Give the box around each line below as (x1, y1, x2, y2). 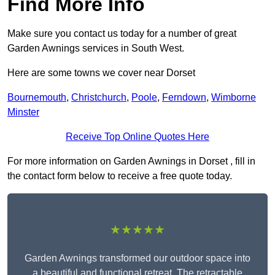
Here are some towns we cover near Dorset (7, 68, 195, 79)
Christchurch (71, 92, 126, 103)
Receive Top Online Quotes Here (66, 131, 209, 142)
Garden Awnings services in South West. (7, 43, 184, 54)
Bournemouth (7, 92, 66, 103)
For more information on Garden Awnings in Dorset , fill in (7, 156, 255, 167)
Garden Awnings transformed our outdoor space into (25, 253, 250, 264)
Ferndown (162, 92, 206, 103)
